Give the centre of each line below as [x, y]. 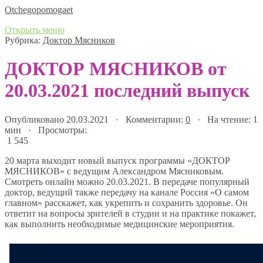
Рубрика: [24, 40]
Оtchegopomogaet [39, 10]
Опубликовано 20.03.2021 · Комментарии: [95, 119]
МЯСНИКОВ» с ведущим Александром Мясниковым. [114, 171]
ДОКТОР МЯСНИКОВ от [116, 69]
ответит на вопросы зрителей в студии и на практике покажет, [130, 213]
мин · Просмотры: [46, 130]
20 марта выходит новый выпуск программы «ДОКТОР [117, 160]
